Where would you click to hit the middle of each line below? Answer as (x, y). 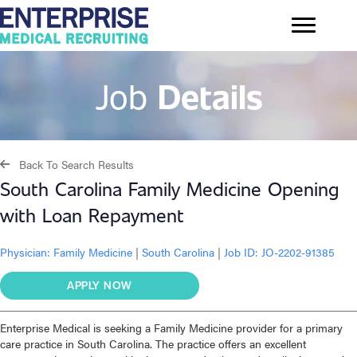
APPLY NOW (100, 285)
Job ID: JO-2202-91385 (278, 252)
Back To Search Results (76, 165)
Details (210, 95)
